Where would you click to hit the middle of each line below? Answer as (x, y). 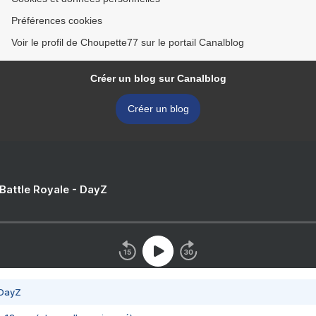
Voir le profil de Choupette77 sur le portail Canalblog (128, 43)
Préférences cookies (57, 21)
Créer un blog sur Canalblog (158, 79)
